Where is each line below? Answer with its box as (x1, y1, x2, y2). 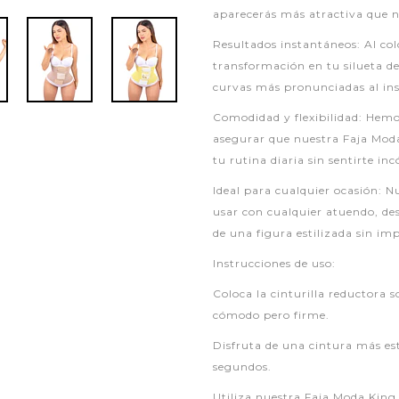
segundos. (213, 360, 272, 373)
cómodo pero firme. (213, 308, 330, 322)
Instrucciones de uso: (213, 256, 336, 270)
